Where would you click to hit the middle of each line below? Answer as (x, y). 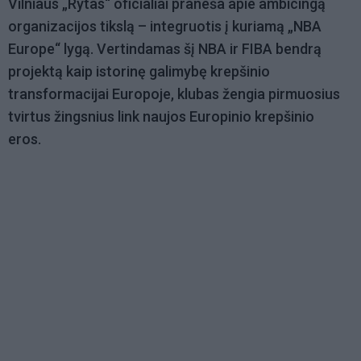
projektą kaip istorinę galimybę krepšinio (139, 72)
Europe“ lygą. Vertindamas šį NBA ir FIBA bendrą (165, 49)
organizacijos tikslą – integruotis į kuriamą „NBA (165, 27)
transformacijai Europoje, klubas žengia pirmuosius (174, 94)
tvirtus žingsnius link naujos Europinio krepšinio (161, 117)
